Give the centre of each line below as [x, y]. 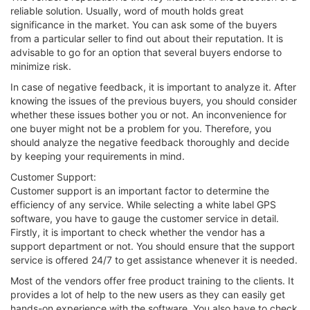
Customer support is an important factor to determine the [140, 190]
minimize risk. [41, 66]
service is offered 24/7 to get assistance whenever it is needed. [154, 259]
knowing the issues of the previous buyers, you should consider [154, 100]
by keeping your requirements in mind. [98, 156]
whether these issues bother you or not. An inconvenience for [148, 114]
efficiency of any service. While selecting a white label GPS [143, 204]
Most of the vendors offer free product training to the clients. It [152, 280]
